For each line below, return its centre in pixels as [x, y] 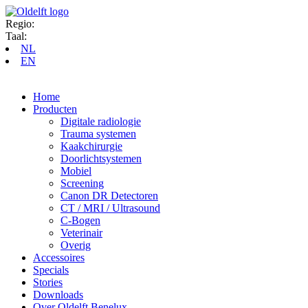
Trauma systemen [98, 134]
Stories [48, 282]
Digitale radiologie [101, 121]
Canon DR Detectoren [109, 196]
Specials [51, 270]
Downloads [58, 295]
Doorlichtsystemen [101, 158]
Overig [76, 245]
